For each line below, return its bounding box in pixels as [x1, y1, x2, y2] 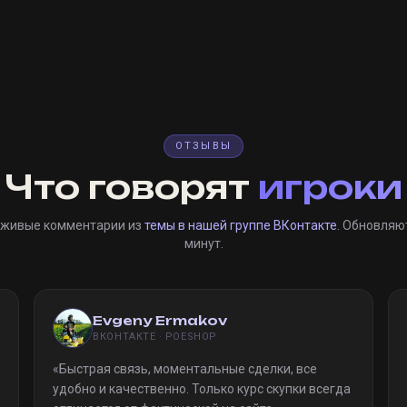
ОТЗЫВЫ [174, 140, 233, 152]
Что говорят [5, 166, 258, 207]
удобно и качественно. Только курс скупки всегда [53, 382, 352, 396]
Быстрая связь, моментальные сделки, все [59, 362, 318, 376]
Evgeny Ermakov [93, 313, 228, 328]
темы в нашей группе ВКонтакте [144, 218, 337, 233]
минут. [184, 236, 223, 251]
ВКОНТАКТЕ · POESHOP [93, 331, 217, 342]
